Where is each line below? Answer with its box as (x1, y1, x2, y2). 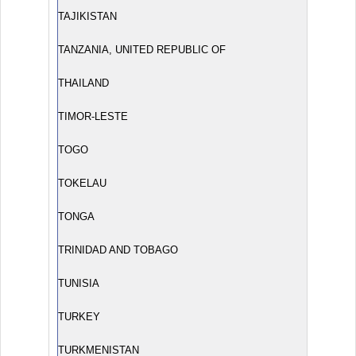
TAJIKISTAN (58, 10, 117, 22)
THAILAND (58, 77, 109, 89)
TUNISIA (58, 277, 99, 289)
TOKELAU (58, 177, 106, 189)
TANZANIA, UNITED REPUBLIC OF (58, 44, 226, 56)
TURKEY (58, 311, 100, 323)
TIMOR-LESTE (58, 110, 128, 122)
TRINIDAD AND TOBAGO (58, 244, 178, 256)
